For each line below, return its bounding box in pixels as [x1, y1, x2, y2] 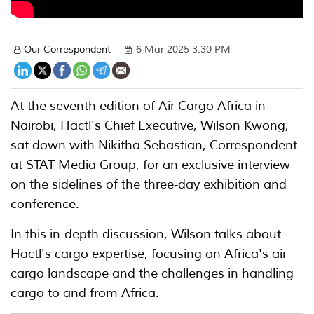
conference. [11, 196, 79, 212]
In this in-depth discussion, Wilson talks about [11, 226, 281, 242]
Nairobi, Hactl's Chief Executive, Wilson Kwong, [11, 118, 289, 133]
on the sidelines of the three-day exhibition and [11, 177, 287, 192]
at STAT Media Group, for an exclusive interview [11, 157, 290, 172]
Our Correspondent [24, 43, 111, 55]
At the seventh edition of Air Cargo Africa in [11, 98, 266, 114]
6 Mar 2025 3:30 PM [136, 43, 231, 55]
